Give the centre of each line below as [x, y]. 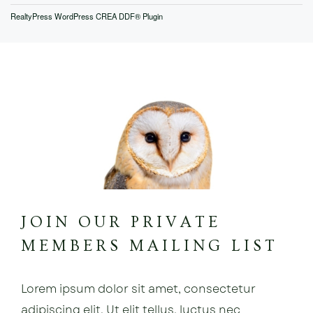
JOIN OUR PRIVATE [121, 223]
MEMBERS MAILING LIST [150, 246]
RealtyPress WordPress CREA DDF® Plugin [87, 16]
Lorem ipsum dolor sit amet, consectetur [138, 289]
